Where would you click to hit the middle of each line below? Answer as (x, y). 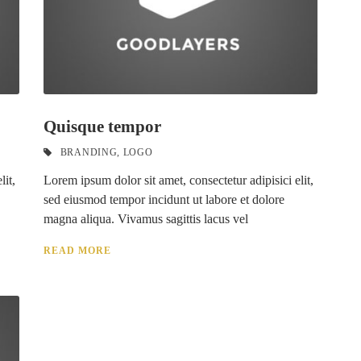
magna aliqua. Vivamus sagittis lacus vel (146, 219)
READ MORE (77, 251)
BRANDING (89, 152)
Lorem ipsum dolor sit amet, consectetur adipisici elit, (178, 180)
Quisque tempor (102, 127)
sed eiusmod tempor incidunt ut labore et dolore (164, 199)
